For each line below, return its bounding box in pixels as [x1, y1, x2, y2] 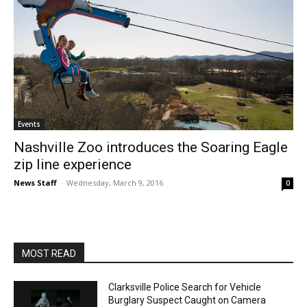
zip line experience [14, 156, 132, 173]
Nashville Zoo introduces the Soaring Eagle [14, 139, 288, 156]
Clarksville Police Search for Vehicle [108, 282, 262, 293]
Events [18, 119, 40, 130]
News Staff [14, 177, 57, 188]
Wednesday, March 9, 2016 [66, 177, 163, 188]
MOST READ [22, 248, 76, 260]
